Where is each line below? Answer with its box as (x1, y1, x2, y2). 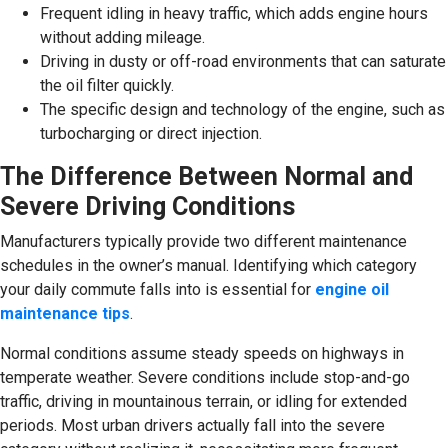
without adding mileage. (40, 27, 205, 47)
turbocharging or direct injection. (40, 123, 262, 143)
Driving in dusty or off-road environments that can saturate (40, 51, 446, 71)
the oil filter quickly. (40, 75, 174, 95)
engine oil (315, 279, 389, 299)
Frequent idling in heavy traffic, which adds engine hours (40, 3, 428, 23)
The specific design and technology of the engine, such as (40, 99, 445, 119)
